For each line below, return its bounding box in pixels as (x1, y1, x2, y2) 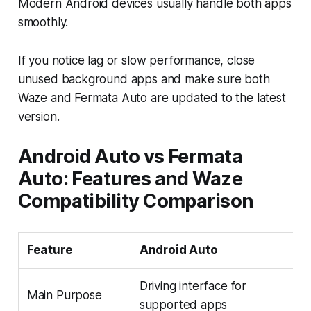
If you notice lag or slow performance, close (17, 53, 255, 67)
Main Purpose (26, 287, 102, 302)
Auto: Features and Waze (17, 167, 243, 190)
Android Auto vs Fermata (17, 144, 243, 168)
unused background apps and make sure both (17, 72, 270, 86)
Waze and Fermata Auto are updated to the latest (17, 90, 286, 105)
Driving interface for (139, 278, 247, 293)
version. (17, 109, 60, 124)
